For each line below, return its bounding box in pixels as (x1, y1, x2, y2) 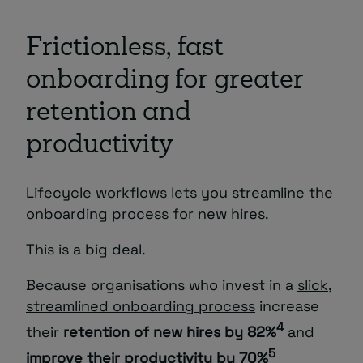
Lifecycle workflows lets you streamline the (26, 183, 333, 203)
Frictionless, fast (26, 36, 224, 62)
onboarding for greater (26, 69, 304, 95)
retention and (26, 101, 191, 127)
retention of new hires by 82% (63, 322, 276, 342)
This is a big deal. (26, 240, 146, 259)
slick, (297, 275, 332, 295)
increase (255, 297, 319, 316)
